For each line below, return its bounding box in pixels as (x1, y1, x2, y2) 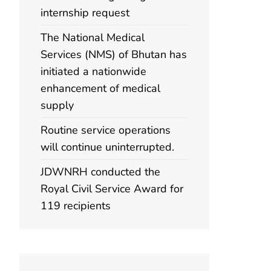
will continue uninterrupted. (41, 140, 174, 154)
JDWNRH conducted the (41, 165, 160, 179)
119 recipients (41, 198, 111, 213)
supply (41, 98, 74, 113)
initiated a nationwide (41, 64, 146, 79)
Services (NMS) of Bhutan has (41, 47, 187, 62)
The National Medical (41, 30, 145, 45)
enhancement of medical (41, 81, 160, 96)
